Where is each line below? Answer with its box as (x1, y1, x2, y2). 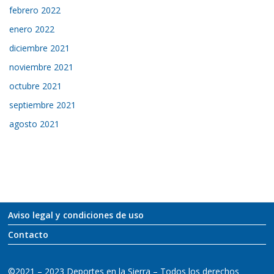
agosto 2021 (9, 118, 60, 130)
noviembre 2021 (9, 61, 74, 73)
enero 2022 (9, 23, 55, 35)
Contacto (8, 229, 49, 241)
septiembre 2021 (9, 99, 76, 111)
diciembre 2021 (9, 42, 70, 54)
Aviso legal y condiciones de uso (8, 209, 144, 221)
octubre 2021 (9, 80, 62, 92)
